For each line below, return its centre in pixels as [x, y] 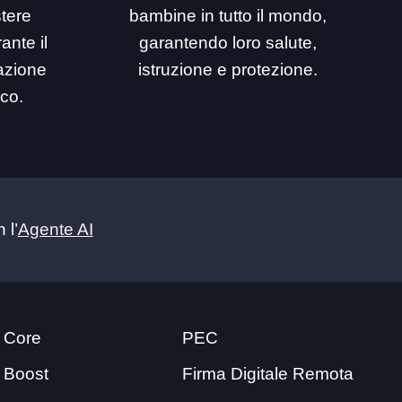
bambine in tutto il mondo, [227, 15]
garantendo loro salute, [227, 42]
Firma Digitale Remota [267, 373]
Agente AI [55, 229]
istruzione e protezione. [227, 69]
